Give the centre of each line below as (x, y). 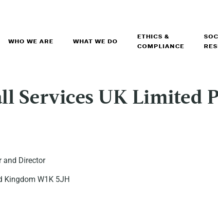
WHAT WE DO (95, 41)
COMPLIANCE (161, 46)
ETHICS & (153, 36)
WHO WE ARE (31, 41)
